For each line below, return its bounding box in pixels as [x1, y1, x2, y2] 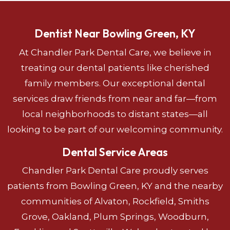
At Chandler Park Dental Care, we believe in [18, 47, 212, 57]
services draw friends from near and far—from [13, 93, 217, 104]
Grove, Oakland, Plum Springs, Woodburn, [21, 212, 209, 222]
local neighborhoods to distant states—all [22, 108, 208, 119]
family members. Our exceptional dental [25, 78, 205, 88]
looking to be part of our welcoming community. [7, 124, 223, 135]
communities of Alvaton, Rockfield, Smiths [21, 196, 209, 207]
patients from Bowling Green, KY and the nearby [7, 181, 223, 191]
